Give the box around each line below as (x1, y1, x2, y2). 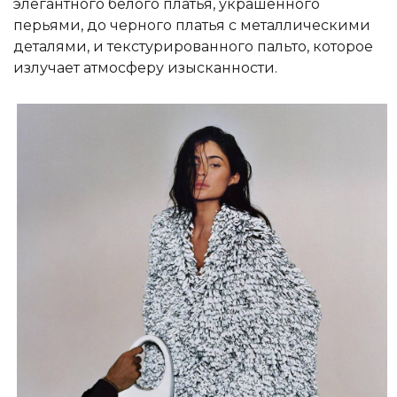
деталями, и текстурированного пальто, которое (13, 37, 373, 55)
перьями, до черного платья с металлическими (13, 16, 370, 34)
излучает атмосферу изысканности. (13, 58, 277, 76)
